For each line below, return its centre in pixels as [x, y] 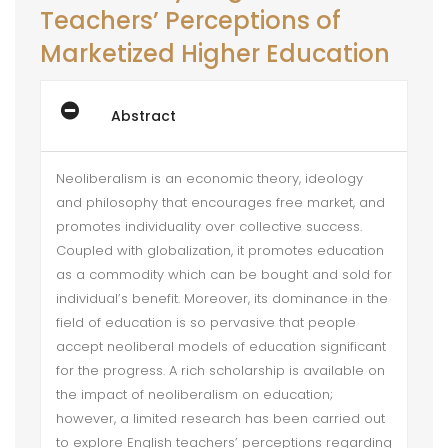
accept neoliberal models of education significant [221, 346]
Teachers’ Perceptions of [190, 20]
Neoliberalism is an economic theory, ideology [209, 178]
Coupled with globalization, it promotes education [220, 250]
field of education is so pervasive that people [206, 322]
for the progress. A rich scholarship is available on [220, 370]
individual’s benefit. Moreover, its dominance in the [222, 298]
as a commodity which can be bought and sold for [224, 274]
